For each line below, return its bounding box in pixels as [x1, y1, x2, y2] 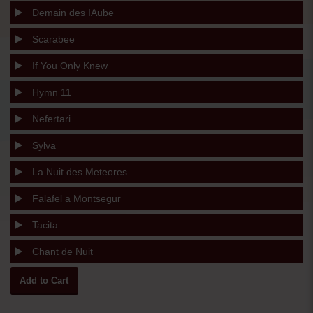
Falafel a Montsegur [29, 192, 121, 204]
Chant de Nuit [29, 245, 93, 257]
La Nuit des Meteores [29, 166, 127, 177]
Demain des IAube [29, 6, 114, 18]
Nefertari [29, 112, 71, 124]
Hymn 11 [29, 86, 71, 98]
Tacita [29, 219, 58, 231]
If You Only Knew [29, 59, 108, 71]
